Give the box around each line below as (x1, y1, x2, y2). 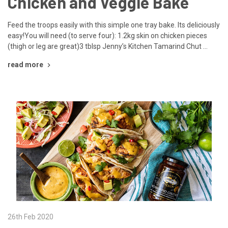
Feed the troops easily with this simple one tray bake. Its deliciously (8, 20, 220, 29)
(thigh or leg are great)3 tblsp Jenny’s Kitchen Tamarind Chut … (8, 42, 208, 50)
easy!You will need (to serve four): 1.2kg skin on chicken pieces (8, 31, 207, 40)
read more (8, 60, 43, 69)
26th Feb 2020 (8, 212, 53, 221)
